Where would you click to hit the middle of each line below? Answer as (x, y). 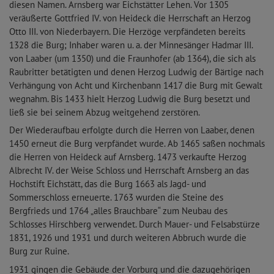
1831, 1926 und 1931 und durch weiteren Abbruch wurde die (128, 238)
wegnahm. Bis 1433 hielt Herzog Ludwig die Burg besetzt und (130, 98)
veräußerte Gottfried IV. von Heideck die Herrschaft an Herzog (130, 18)
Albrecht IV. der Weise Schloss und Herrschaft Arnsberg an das (129, 171)
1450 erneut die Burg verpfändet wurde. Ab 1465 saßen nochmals (137, 144)
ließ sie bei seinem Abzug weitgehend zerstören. (105, 112)
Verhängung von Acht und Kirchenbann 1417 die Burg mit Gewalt (136, 85)
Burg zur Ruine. (39, 251)
